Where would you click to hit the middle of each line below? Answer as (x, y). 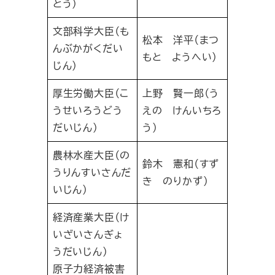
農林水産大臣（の (91, 155)
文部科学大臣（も (91, 31)
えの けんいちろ (182, 110)
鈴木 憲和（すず (181, 164)
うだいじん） (80, 252)
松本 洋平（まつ (181, 40)
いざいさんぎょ (87, 234)
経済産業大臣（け (91, 217)
